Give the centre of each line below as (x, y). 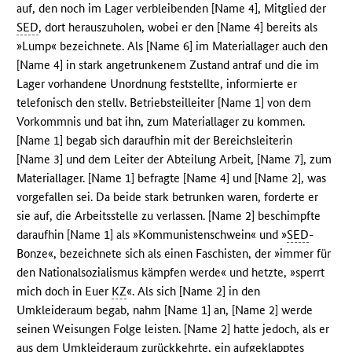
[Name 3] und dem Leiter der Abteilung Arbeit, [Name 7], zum (174, 159)
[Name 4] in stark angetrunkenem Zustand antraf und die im (168, 65)
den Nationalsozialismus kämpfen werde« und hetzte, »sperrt (171, 273)
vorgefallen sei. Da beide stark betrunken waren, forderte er (168, 197)
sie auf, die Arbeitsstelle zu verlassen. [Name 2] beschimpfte (169, 216)
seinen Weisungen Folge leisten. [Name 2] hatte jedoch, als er (173, 329)
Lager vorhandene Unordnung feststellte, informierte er (157, 84)
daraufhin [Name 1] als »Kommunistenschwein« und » (152, 235)
